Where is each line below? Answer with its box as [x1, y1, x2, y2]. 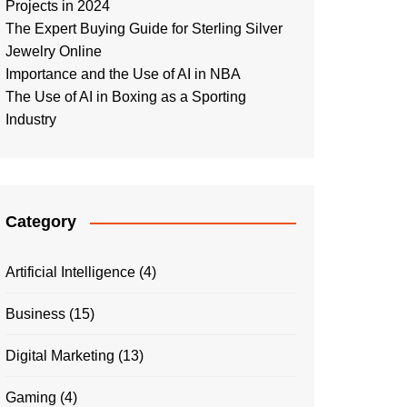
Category [5, 213, 76, 231]
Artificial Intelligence [5, 264, 135, 280]
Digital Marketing [5, 348, 114, 363]
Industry [5, 112, 56, 127]
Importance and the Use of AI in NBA [5, 66, 241, 82]
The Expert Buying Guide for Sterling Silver [5, 21, 283, 36]
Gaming [5, 390, 56, 405]
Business [5, 306, 65, 322]
